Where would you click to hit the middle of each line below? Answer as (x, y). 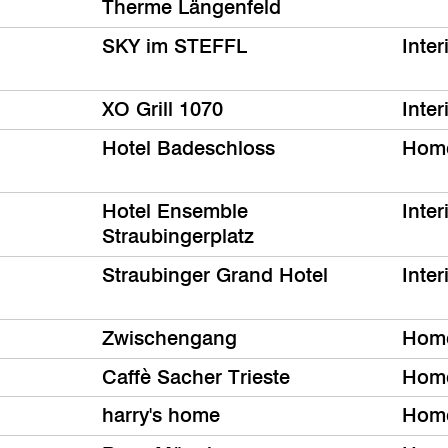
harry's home (161, 415)
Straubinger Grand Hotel (215, 274)
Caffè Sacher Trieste (196, 376)
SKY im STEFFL (174, 45)
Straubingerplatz (178, 236)
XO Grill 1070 (162, 109)
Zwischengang (169, 338)
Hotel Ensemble (175, 211)
